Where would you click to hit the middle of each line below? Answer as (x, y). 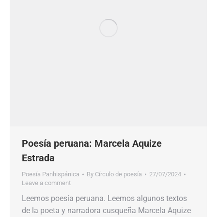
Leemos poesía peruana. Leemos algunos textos (104, 198)
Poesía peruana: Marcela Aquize (92, 143)
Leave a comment (46, 183)
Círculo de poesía (118, 174)
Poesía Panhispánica (51, 174)
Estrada (38, 158)
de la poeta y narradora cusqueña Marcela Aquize (106, 210)
